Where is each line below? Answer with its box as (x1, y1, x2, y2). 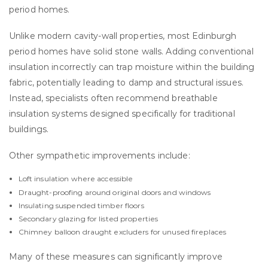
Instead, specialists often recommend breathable (9, 92, 218, 103)
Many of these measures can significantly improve (9, 251, 223, 262)
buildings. (9, 123, 49, 135)
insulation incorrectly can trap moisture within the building (9, 61, 255, 72)
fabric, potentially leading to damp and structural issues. (9, 77, 243, 88)
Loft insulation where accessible (18, 174, 133, 184)
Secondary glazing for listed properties (18, 214, 159, 223)
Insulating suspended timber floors (18, 200, 144, 210)
